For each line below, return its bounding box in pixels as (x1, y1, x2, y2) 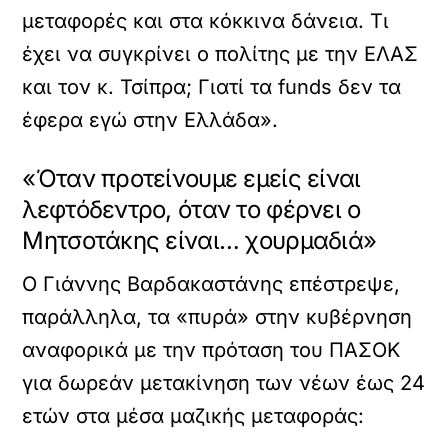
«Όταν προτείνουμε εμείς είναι (22, 164, 361, 193)
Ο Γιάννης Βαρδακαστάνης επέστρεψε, (22, 272, 401, 296)
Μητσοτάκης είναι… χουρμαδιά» (22, 226, 377, 255)
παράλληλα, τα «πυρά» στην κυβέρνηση (22, 305, 413, 329)
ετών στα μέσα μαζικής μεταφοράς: (22, 404, 365, 428)
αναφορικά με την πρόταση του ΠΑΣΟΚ (22, 338, 401, 362)
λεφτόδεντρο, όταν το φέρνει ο (22, 195, 361, 224)
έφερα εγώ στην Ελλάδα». (22, 108, 279, 132)
